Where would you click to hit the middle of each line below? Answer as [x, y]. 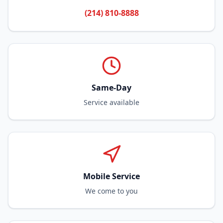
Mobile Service [111, 176]
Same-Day [111, 88]
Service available [111, 102]
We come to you [111, 191]
